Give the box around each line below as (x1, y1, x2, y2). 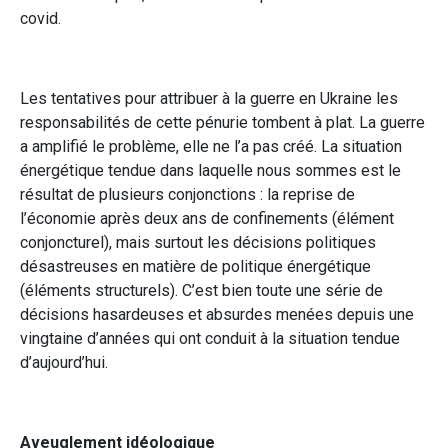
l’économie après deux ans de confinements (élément (20, 208, 394, 228)
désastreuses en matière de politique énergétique (20, 256, 371, 276)
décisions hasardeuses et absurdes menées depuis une (20, 304, 414, 324)
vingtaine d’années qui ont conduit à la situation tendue (20, 328, 400, 348)
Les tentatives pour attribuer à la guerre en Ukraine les (20, 88, 398, 108)
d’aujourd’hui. (20, 352, 108, 372)
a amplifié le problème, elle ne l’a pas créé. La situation (20, 136, 402, 156)
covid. (20, 8, 61, 28)
